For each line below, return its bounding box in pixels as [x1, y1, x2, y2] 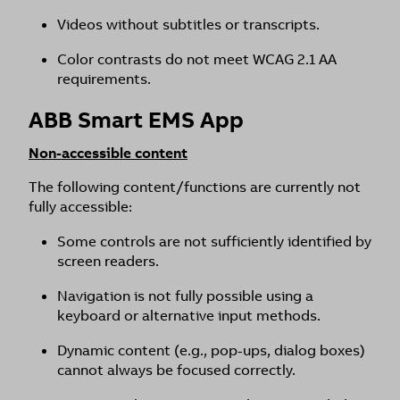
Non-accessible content [29, 144, 187, 162]
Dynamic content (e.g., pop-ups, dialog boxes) [57, 341, 365, 360]
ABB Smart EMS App [29, 105, 244, 135]
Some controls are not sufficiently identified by [57, 232, 371, 251]
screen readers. [57, 252, 159, 271]
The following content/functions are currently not [29, 178, 361, 196]
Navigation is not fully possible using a [57, 287, 313, 305]
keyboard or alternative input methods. [57, 306, 321, 325]
